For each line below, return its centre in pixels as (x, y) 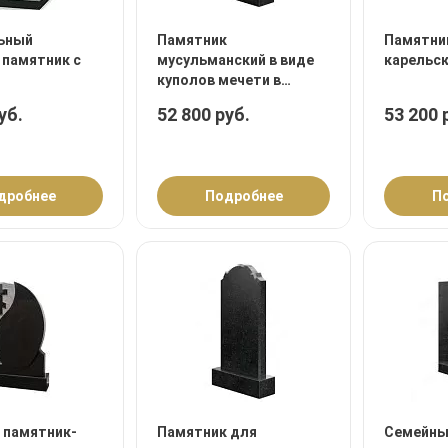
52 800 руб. (203, 115)
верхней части (206, 100)
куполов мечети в (219, 80)
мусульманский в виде (235, 60)
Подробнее (243, 196)
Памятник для (207, 432)
